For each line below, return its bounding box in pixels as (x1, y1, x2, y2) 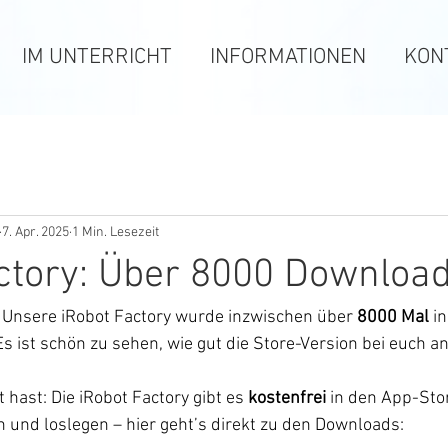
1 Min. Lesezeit (72, 223, 159, 241)
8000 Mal (357, 307, 429, 328)
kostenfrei (248, 388, 326, 409)
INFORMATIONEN (210, 44, 367, 71)
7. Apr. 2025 (2, 223, 69, 241)
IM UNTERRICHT (21, 44, 172, 71)
